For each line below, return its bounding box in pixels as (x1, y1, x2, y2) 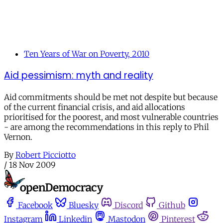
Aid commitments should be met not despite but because (4, 92, 218, 102)
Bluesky (69, 200, 99, 210)
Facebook (18, 200, 53, 210)
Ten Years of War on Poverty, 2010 (24, 49, 149, 59)
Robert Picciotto (15, 149, 76, 160)
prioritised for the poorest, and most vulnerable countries (4, 111, 219, 122)
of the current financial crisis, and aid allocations (4, 102, 185, 112)
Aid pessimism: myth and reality (4, 68, 153, 82)
